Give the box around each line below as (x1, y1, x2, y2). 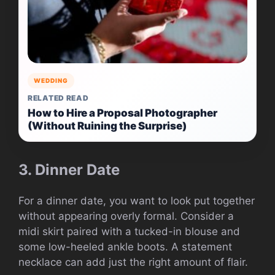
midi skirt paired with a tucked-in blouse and (18, 225, 240, 238)
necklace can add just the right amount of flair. (18, 256, 248, 269)
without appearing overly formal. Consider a (18, 210, 234, 223)
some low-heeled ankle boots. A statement (18, 241, 232, 254)
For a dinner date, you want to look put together (18, 195, 255, 207)
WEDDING (34, 77, 68, 85)
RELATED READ (28, 93, 89, 103)
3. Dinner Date (18, 161, 120, 179)
